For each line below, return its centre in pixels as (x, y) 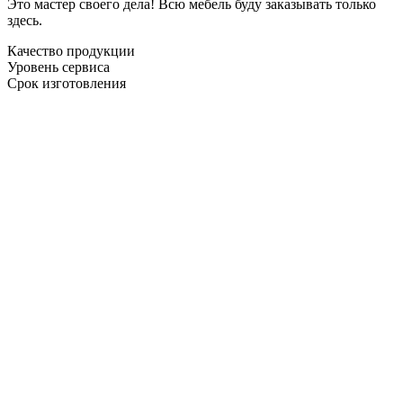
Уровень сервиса (58, 67)
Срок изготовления (67, 83)
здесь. (25, 20)
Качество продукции (71, 50)
